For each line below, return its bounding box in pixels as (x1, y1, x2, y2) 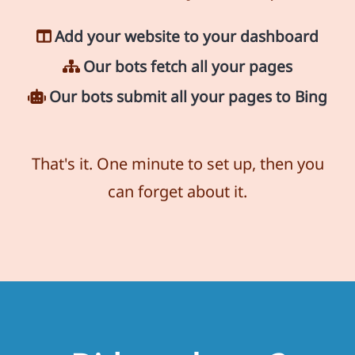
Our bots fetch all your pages (82, 55, 292, 77)
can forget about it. (108, 181, 247, 202)
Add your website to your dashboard (55, 25, 319, 47)
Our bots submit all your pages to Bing (49, 86, 328, 107)
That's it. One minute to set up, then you (31, 153, 324, 174)
